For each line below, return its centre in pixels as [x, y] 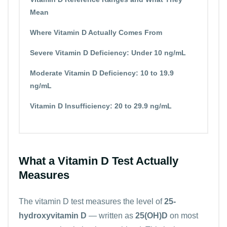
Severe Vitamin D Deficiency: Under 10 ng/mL [108, 52]
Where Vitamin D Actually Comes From [96, 32]
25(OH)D [152, 215]
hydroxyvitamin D [53, 215]
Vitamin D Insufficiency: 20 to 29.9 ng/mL [101, 106]
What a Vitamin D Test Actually [99, 161]
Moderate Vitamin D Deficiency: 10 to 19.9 [102, 73]
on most [183, 215]
